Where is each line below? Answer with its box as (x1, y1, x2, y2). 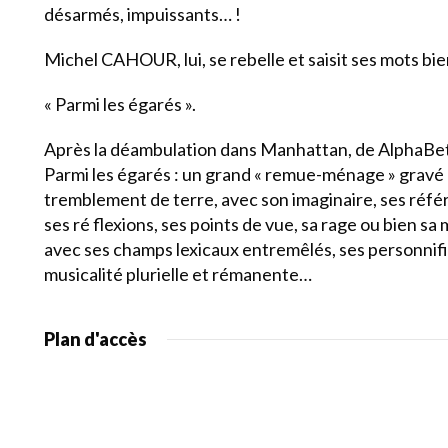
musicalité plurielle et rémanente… (44, 263, 312, 285)
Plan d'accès (44, 328, 147, 350)
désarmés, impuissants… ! (44, 3, 241, 25)
